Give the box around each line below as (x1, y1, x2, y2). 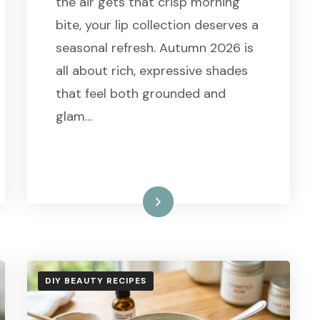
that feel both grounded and (55, 84, 226, 102)
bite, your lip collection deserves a (55, 16, 259, 34)
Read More (104, 195, 159, 207)
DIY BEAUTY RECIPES (44, 274, 146, 286)
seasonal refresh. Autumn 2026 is (55, 39, 254, 56)
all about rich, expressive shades (55, 61, 248, 79)
